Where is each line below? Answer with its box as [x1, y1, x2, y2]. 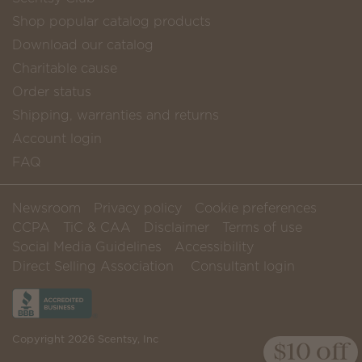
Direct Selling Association [12, 257, 174, 276]
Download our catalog [12, 36, 154, 54]
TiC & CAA [63, 218, 131, 237]
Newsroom [12, 199, 81, 217]
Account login [12, 129, 102, 148]
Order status [12, 82, 91, 101]
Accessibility [175, 238, 254, 256]
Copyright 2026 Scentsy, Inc [12, 331, 158, 347]
